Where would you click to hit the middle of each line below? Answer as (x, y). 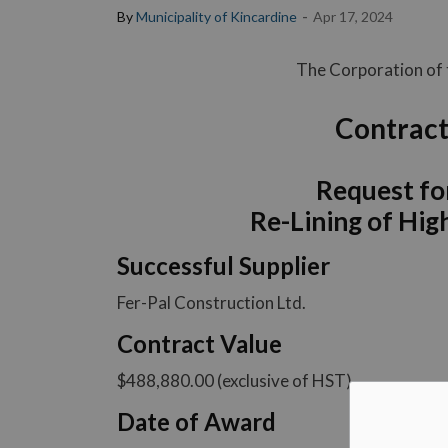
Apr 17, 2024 (353, 16)
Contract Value (199, 343)
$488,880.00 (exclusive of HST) (234, 380)
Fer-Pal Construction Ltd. (211, 302)
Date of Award (196, 421)
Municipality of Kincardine (216, 16)
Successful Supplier (223, 265)
